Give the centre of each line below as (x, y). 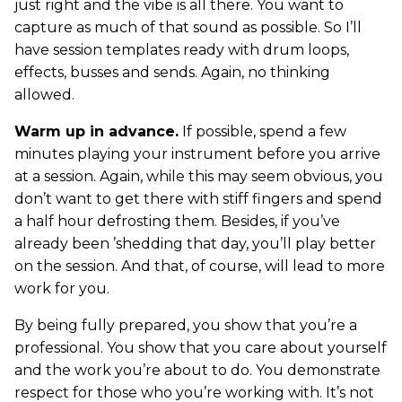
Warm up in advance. (96, 131)
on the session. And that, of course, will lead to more (200, 266)
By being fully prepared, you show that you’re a (186, 325)
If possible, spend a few (262, 131)
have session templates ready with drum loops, (182, 50)
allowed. (44, 95)
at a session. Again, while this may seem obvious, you (199, 176)
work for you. (62, 288)
